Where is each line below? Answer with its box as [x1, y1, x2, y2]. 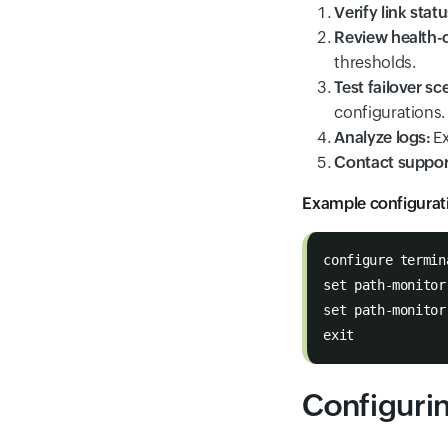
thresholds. [334, 53, 416, 72]
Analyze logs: [334, 128, 431, 147]
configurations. [334, 103, 445, 122]
